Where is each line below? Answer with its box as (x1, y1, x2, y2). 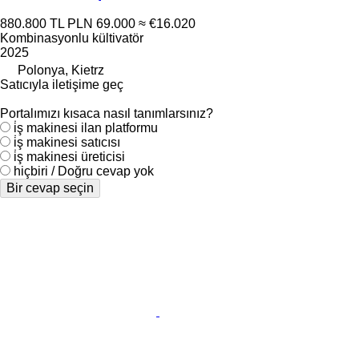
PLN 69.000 (67, 16, 135, 30)
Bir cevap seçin (6, 180, 94, 195)
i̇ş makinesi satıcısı (14, 135, 120, 149)
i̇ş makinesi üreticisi (14, 149, 125, 163)
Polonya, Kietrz (18, 63, 104, 77)
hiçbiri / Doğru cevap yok (14, 163, 154, 178)
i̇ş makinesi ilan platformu (14, 120, 158, 135)
